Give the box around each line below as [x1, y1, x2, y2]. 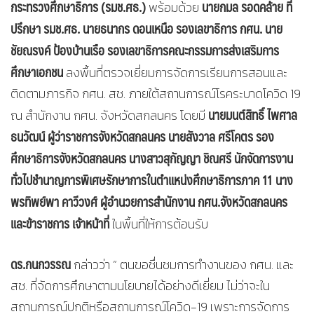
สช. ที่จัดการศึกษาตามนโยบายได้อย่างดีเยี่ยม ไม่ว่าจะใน [11, 276, 270, 295]
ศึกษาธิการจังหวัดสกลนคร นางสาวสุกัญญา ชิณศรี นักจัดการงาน [11, 147, 293, 169]
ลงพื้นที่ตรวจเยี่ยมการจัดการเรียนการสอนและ [63, 63, 287, 82]
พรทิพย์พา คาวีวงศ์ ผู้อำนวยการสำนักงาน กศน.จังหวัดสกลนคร [11, 191, 287, 212]
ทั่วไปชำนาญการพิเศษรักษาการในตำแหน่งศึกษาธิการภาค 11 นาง [11, 169, 293, 191]
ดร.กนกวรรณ [11, 253, 71, 275]
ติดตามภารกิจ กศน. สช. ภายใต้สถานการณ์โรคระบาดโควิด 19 [11, 84, 301, 103]
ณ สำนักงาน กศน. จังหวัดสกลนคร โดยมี [11, 106, 208, 125]
